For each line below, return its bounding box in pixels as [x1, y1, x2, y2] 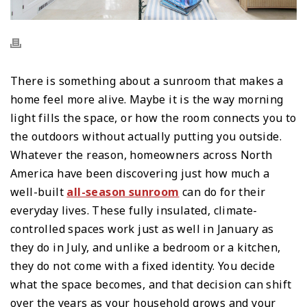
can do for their [179, 184, 266, 199]
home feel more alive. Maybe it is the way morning [10, 91, 284, 107]
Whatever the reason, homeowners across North [10, 147, 273, 162]
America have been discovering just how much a [10, 165, 269, 181]
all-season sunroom [66, 184, 180, 199]
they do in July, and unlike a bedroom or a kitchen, [10, 239, 281, 255]
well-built [10, 184, 67, 199]
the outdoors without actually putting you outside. [10, 128, 282, 144]
